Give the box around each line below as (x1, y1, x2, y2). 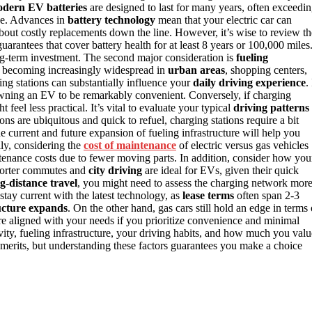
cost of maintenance (84, 139, 176, 152)
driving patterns (233, 102, 309, 114)
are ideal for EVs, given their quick (142, 164, 299, 177)
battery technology (68, 14, 155, 26)
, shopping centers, (225, 64, 307, 77)
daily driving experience (193, 77, 306, 89)
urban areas (168, 64, 225, 77)
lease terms (182, 189, 234, 202)
